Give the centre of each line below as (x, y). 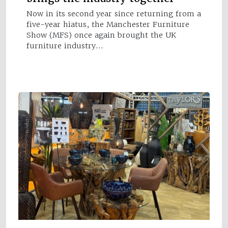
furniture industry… (65, 46)
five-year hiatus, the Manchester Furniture (108, 25)
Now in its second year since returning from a (114, 14)
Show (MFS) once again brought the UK (101, 35)
